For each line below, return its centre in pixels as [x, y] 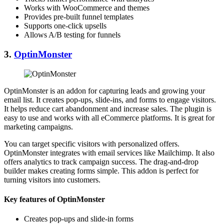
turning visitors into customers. [52, 179]
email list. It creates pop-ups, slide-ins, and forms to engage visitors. [110, 99]
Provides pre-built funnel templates [79, 17]
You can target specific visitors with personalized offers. [92, 143]
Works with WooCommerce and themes [87, 8]
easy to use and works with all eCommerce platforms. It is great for [109, 117]
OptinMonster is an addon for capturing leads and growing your [104, 90]
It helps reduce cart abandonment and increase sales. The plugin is [108, 108]
